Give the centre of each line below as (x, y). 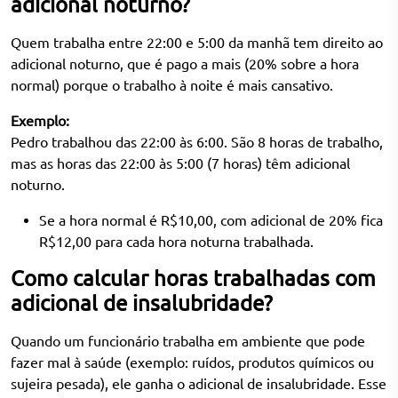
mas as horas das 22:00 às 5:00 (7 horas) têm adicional (180, 163)
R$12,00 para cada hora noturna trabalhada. (176, 241)
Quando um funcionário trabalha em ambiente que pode (188, 341)
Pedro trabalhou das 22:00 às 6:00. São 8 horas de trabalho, (197, 142)
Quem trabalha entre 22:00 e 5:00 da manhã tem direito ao (197, 42)
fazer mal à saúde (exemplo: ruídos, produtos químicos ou (192, 362)
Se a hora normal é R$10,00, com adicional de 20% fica (211, 220)
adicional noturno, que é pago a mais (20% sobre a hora (185, 64)
